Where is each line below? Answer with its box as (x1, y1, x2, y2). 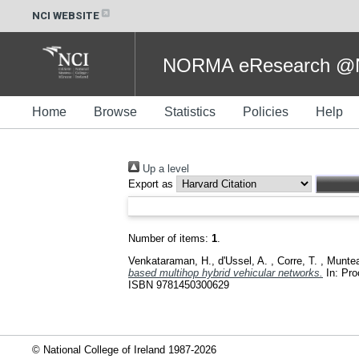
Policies (243, 105, 288, 119)
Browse (94, 105, 137, 119)
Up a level (139, 163, 189, 175)
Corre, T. (277, 254, 321, 267)
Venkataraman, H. (128, 254, 212, 267)
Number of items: (128, 232, 212, 244)
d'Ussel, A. (218, 254, 271, 267)
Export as (128, 178, 173, 190)
